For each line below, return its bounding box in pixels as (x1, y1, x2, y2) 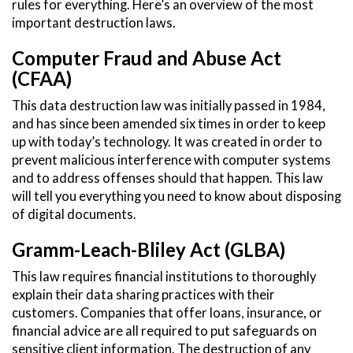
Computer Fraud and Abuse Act (12, 46, 281, 70)
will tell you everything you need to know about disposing (12, 188, 341, 205)
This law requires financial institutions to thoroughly (12, 269, 316, 285)
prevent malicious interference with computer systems (12, 152, 331, 169)
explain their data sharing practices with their (12, 287, 275, 303)
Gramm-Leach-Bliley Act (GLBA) (12, 238, 285, 262)
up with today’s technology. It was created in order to (12, 134, 322, 150)
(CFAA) (12, 67, 72, 91)
